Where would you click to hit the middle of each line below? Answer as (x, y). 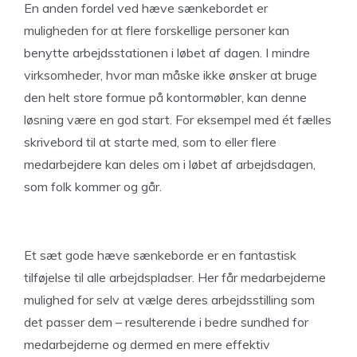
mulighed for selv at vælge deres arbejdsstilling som (169, 300)
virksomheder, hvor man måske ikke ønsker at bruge (171, 75)
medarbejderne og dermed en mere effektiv (147, 344)
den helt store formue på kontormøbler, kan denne (165, 97)
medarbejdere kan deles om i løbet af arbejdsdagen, (170, 164)
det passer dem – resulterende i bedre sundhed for (166, 322)
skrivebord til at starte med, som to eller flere (150, 142)
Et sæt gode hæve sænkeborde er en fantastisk (160, 255)
